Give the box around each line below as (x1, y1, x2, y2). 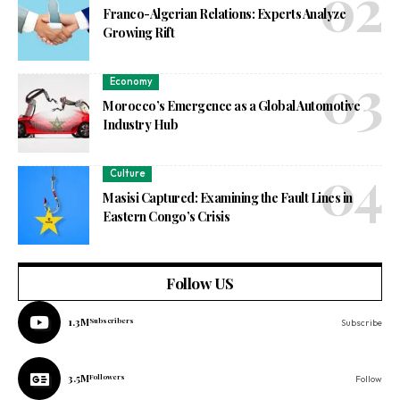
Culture (109, 167, 146, 180)
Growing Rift (103, 23, 175, 41)
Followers (89, 372, 125, 382)
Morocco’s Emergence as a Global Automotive (103, 96, 361, 114)
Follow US (166, 273, 234, 294)
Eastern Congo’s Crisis (103, 207, 230, 225)
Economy (109, 75, 153, 88)
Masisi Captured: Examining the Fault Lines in (103, 188, 353, 206)
